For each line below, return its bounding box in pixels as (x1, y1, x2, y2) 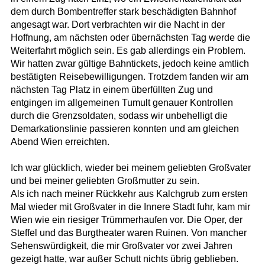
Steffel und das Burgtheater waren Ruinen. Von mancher (10, 228, 247, 238)
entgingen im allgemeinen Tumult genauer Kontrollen (10, 98, 233, 108)
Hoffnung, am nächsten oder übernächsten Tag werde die (10, 33, 250, 43)
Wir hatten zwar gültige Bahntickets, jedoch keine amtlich (10, 59, 249, 69)
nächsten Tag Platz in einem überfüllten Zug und (10, 85, 213, 95)
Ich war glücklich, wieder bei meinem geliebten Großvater (10, 163, 251, 173)
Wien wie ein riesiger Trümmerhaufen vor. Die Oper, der (10, 215, 243, 225)
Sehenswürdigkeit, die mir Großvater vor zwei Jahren (10, 241, 232, 251)
